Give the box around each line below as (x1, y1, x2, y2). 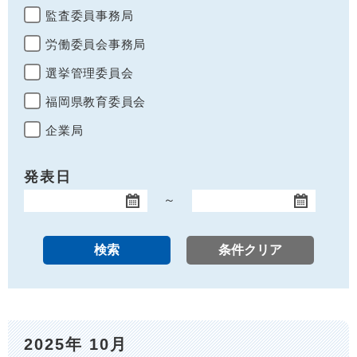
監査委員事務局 (45, 9, 134, 22)
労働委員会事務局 (45, 37, 146, 51)
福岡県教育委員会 (45, 95, 146, 108)
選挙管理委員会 (45, 66, 134, 80)
